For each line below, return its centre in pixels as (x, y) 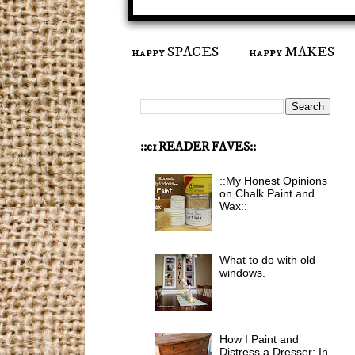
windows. (243, 272)
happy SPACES (175, 52)
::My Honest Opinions (274, 181)
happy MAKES (292, 52)
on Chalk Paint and (267, 194)
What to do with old (268, 260)
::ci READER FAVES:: (198, 146)
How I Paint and (260, 339)
